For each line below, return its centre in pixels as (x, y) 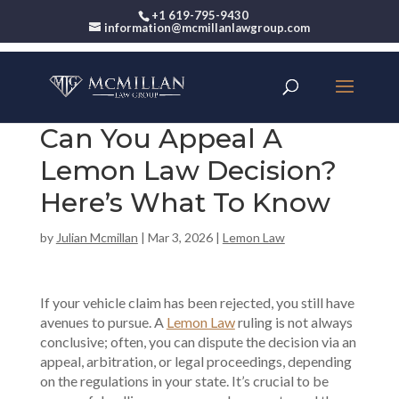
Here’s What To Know (185, 203)
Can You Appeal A (161, 138)
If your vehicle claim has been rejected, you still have (197, 302)
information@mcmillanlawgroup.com (207, 27)
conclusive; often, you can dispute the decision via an (198, 342)
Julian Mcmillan (97, 237)
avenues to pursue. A (103, 322)
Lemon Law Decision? (188, 171)
